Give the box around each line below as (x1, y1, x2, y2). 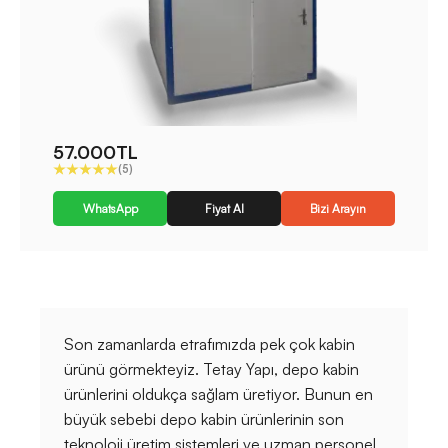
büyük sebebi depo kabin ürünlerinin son (64, 409, 344, 430)
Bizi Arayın (310, 201, 366, 216)
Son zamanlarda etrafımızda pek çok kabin (64, 334, 355, 355)
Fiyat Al (204, 201, 244, 216)
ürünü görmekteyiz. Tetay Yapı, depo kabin (64, 359, 359, 380)
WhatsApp (82, 201, 138, 216)
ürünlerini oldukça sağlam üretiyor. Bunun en (64, 384, 373, 405)
